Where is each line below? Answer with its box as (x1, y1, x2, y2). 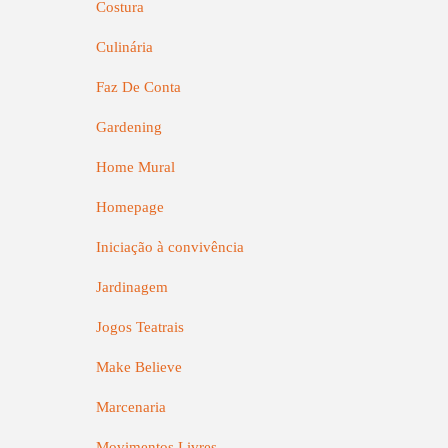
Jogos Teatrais (96, 319, 184, 335)
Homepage (96, 199, 164, 215)
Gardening (96, 119, 162, 135)
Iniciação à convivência (96, 239, 244, 255)
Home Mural (96, 159, 175, 175)
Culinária (96, 39, 153, 55)
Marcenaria (96, 399, 166, 415)
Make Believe (96, 359, 182, 375)
